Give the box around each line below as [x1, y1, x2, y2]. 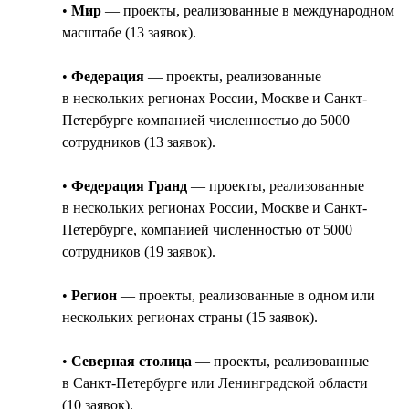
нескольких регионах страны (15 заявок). [62, 309, 318, 325]
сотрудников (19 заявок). [62, 243, 215, 259]
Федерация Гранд [71, 177, 187, 194]
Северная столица [71, 352, 192, 369]
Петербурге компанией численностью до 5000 [62, 111, 350, 128]
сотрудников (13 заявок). [62, 133, 215, 150]
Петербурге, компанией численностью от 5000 [62, 221, 352, 237]
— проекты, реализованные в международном [101, 2, 394, 18]
